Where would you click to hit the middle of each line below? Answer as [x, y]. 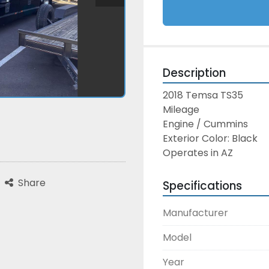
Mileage [181, 110]
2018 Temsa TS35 [203, 95]
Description [194, 73]
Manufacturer [195, 213]
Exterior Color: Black [210, 138]
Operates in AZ [198, 153]
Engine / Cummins [205, 124]
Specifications [202, 186]
